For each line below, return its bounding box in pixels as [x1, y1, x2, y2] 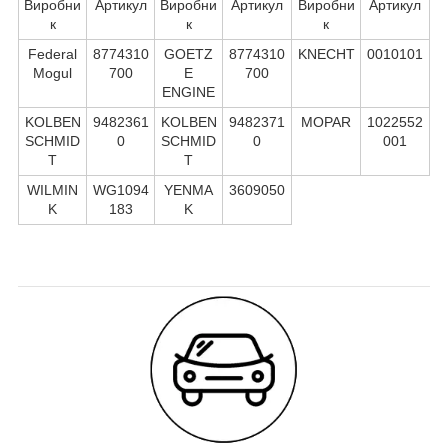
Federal [28, 45, 77, 62]
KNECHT [297, 45, 355, 62]
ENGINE [162, 83, 215, 100]
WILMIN [27, 181, 78, 198]
